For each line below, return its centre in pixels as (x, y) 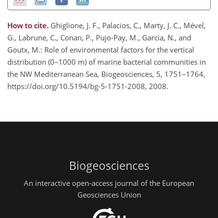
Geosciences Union (109, 194)
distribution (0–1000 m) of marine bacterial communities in (107, 62)
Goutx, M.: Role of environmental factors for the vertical (101, 50)
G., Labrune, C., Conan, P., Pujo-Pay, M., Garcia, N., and (99, 38)
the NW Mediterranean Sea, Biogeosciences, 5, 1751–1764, (106, 74)
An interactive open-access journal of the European (109, 183)
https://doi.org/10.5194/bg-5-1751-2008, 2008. (88, 86)
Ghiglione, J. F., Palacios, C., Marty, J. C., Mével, (128, 26)
